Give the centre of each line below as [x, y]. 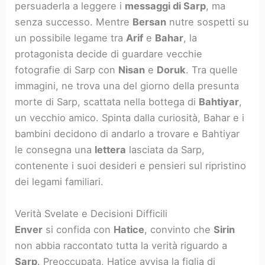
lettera [111, 150]
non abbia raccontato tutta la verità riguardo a [121, 245]
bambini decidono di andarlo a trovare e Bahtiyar [127, 134]
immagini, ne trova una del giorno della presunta [127, 86]
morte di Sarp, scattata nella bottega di [107, 102]
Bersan [150, 22]
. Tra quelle [212, 70]
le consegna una [55, 150]
